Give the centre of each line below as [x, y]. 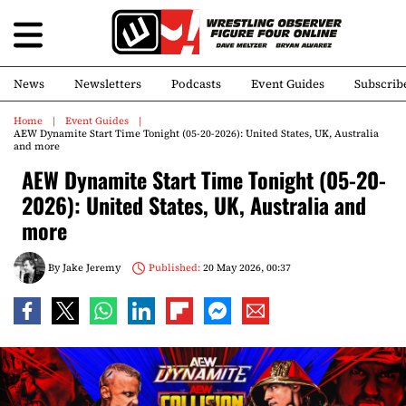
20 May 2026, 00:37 [245, 267]
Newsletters [108, 84]
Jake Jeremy [92, 267]
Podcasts [196, 84]
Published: [174, 267]
